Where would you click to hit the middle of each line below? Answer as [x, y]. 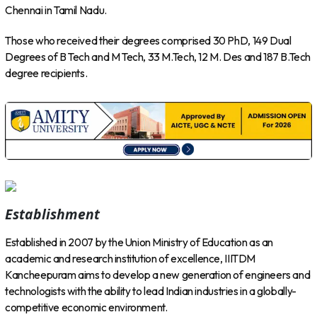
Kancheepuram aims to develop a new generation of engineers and [158, 275]
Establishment [53, 214]
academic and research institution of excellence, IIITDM [130, 259]
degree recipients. [46, 73]
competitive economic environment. [86, 307]
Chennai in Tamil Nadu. [56, 11]
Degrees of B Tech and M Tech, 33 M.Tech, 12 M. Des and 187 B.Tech [158, 57]
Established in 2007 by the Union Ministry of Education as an [139, 242]
